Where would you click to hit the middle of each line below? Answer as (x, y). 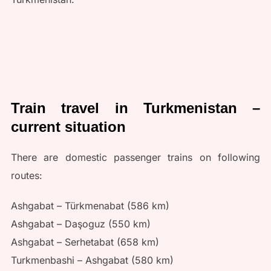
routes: (26, 175)
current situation (68, 126)
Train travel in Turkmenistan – (135, 108)
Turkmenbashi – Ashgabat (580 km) (92, 260)
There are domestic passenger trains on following (135, 157)
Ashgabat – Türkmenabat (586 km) (90, 205)
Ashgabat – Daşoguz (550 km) (80, 224)
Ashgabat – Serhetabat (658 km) (85, 242)
